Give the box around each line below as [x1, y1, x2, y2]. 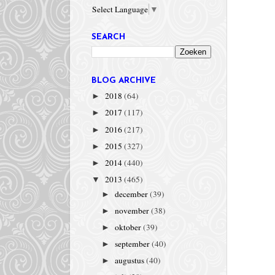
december [115, 188, 150, 199]
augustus [115, 255, 147, 266]
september [115, 238, 152, 250]
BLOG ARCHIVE [91, 77, 156, 85]
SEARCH [91, 33, 125, 42]
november [115, 204, 152, 216]
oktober [115, 221, 144, 233]
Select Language [92, 4, 148, 15]
